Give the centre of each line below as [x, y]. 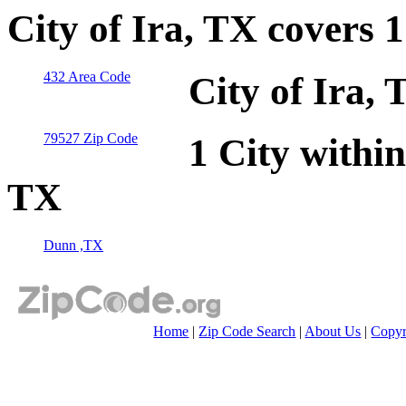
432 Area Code [87, 76]
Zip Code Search [247, 332]
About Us [333, 332]
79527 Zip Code [91, 139]
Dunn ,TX [73, 246]
